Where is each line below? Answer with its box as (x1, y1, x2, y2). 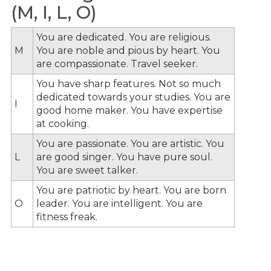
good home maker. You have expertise (36, 104, 223, 116)
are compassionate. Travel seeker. (36, 57, 198, 70)
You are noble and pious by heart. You (36, 44, 220, 56)
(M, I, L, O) (11, 1, 97, 24)
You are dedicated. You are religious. (36, 31, 211, 43)
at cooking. (36, 117, 89, 129)
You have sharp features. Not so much (36, 77, 221, 90)
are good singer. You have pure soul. (36, 151, 212, 163)
